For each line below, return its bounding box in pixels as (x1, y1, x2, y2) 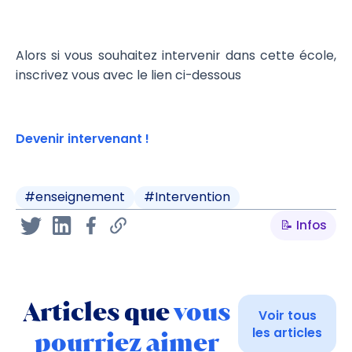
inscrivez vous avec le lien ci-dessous (15, 65, 244, 84)
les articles (252, 323, 323, 342)
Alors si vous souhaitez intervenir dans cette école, (15, 46, 337, 64)
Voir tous (258, 306, 317, 324)
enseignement (35, 188, 126, 207)
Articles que (23, 295, 174, 329)
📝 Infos (280, 216, 327, 235)
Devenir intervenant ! (15, 130, 149, 148)
